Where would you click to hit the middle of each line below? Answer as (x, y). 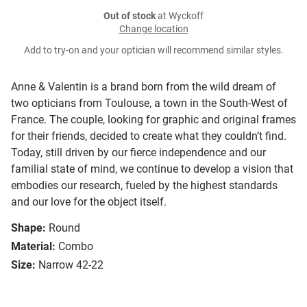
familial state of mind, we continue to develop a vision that (152, 169)
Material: (33, 247)
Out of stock (130, 16)
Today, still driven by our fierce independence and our (138, 153)
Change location (153, 29)
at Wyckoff (180, 16)
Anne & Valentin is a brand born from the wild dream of (144, 87)
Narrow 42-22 (71, 265)
